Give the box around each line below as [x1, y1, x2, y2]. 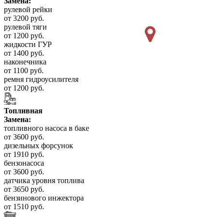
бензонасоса [4, 159, 44, 168]
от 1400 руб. [4, 49, 44, 58]
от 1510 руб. [4, 202, 44, 211]
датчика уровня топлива [4, 176, 84, 185]
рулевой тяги [4, 23, 47, 31]
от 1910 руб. [4, 150, 44, 159]
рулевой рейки [4, 5, 52, 14]
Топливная [4, 107, 43, 115]
